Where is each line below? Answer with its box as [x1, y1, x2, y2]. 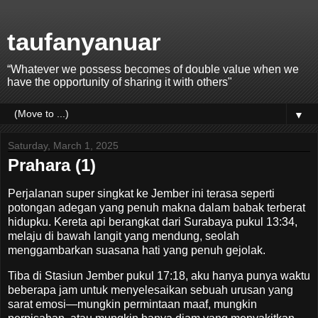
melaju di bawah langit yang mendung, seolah [8, 229, 239, 242]
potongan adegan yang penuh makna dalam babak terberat [8, 201, 305, 214]
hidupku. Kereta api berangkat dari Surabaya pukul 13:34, [8, 215, 297, 228]
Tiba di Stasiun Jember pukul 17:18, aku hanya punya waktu [8, 269, 310, 282]
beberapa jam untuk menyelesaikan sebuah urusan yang [8, 283, 293, 296]
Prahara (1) [8, 155, 96, 175]
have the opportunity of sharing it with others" [7, 76, 232, 88]
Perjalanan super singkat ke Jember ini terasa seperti [8, 187, 275, 199]
